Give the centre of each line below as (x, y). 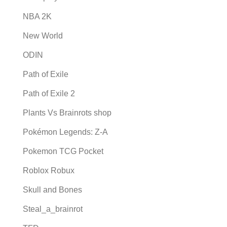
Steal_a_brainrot (53, 209)
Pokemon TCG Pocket (63, 152)
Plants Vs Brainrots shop (67, 113)
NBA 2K (37, 17)
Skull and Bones (52, 190)
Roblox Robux (49, 171)
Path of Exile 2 (49, 94)
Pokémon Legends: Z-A (65, 132)
